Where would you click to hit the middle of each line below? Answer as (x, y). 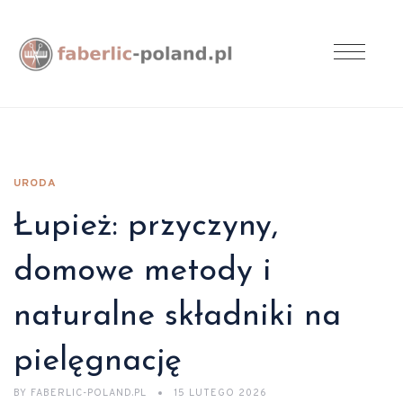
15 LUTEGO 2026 (220, 393)
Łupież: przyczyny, (146, 227)
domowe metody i (143, 272)
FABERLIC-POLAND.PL (89, 393)
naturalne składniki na (177, 317)
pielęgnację (98, 362)
